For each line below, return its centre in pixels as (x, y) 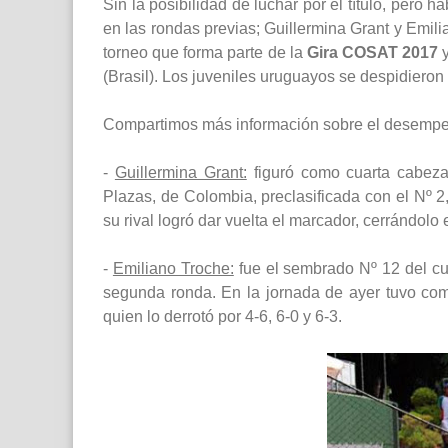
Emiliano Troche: (173, 269)
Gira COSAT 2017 (372, 53)
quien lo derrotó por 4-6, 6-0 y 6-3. (222, 317)
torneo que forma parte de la (205, 53)
